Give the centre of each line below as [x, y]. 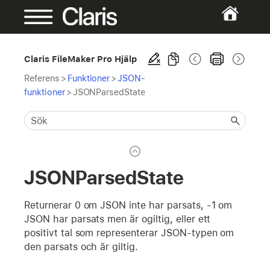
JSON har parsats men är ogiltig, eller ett [118, 219]
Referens [42, 78]
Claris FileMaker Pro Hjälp [81, 59]
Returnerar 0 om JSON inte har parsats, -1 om [128, 205]
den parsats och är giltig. [81, 246]
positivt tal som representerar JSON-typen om [129, 233]
